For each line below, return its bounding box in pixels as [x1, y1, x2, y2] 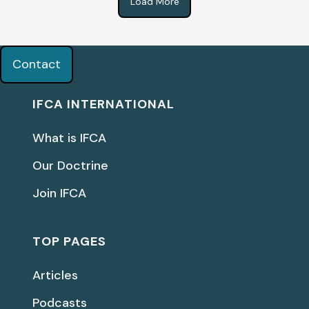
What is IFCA [32, 130, 107, 147]
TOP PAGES [32, 233, 107, 250]
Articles [32, 267, 79, 284]
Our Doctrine [32, 157, 109, 175]
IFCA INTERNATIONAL [32, 96, 175, 113]
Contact [12, 56, 61, 73]
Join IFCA [32, 185, 87, 202]
